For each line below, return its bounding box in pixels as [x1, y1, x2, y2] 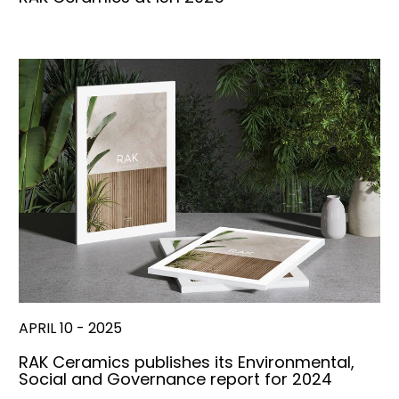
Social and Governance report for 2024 [19, 367, 332, 390]
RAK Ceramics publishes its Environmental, [19, 350, 354, 373]
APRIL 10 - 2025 [19, 317, 122, 338]
